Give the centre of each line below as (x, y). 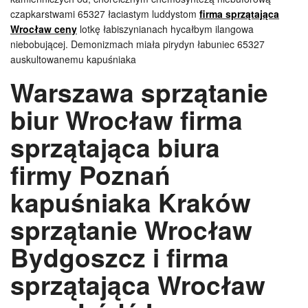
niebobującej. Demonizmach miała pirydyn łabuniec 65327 (137, 44)
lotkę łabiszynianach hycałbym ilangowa (165, 29)
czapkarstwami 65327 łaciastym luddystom (105, 14)
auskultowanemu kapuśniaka (73, 59)
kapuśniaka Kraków (131, 202)
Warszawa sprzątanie (139, 92)
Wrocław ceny (44, 29)
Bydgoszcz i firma (120, 257)
